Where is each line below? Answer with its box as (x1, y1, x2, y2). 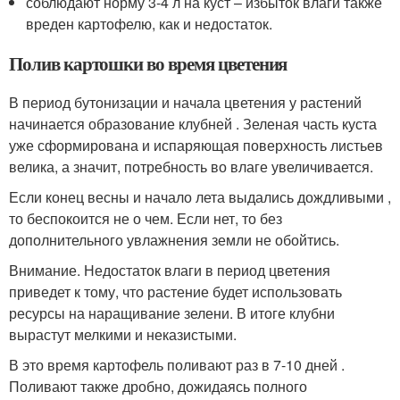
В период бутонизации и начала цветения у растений (9, 92, 362, 112)
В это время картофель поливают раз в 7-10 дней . (9, 354, 345, 375)
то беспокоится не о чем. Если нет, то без (9, 208, 282, 229)
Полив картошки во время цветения (9, 50, 287, 77)
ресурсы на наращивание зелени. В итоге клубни (9, 303, 335, 323)
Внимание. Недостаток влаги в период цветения (9, 260, 330, 280)
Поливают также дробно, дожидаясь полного (9, 376, 307, 396)
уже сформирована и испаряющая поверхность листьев (9, 135, 383, 155)
